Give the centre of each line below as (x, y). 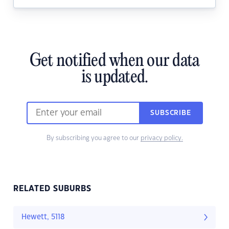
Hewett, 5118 (43, 217)
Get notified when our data (114, 62)
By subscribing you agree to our (93, 138)
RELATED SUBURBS (52, 189)
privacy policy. (162, 138)
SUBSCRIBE (171, 113)
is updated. (114, 78)
